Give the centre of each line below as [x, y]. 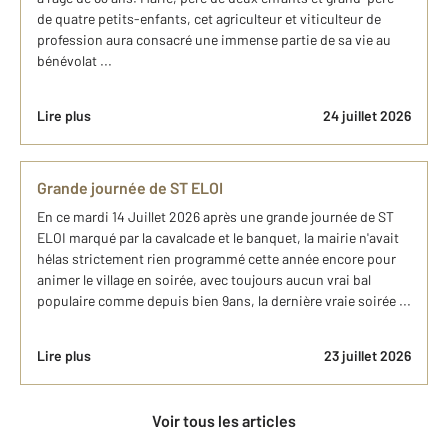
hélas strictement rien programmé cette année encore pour [216, 258]
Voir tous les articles [228, 420]
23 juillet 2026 [367, 355]
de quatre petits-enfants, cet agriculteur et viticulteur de [209, 18]
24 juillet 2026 [367, 115]
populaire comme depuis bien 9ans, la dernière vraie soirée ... [224, 300]
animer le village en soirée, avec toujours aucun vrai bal [204, 279]
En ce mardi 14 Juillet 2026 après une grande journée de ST [215, 216]
